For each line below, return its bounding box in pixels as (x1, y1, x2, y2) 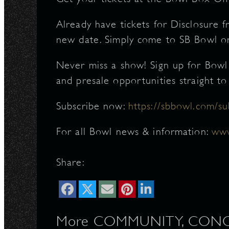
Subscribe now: (56, 100, 128, 112)
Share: (56, 156, 85, 168)
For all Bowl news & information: (56, 126, 212, 138)
